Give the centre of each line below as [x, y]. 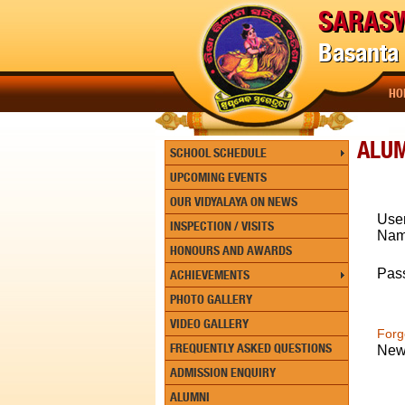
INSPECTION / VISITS [222, 226]
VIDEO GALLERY [209, 324]
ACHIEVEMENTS [210, 275]
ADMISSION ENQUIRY [223, 372]
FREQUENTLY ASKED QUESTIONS [251, 348]
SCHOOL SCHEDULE [218, 153]
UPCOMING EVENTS [218, 177]
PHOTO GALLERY [211, 299]
